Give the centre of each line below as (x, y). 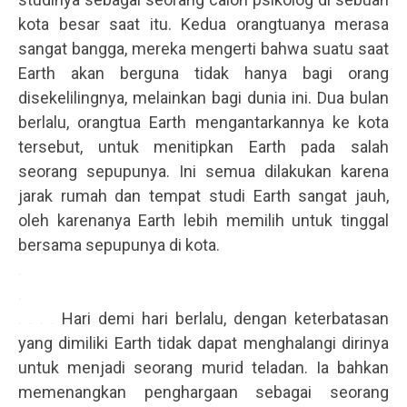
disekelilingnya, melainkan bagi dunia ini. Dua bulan (203, 98)
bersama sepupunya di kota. (119, 245)
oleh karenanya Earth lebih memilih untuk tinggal (203, 221)
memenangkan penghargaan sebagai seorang (203, 392)
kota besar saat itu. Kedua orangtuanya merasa (203, 25)
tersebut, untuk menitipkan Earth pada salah (203, 147)
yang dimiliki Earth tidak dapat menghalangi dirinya (203, 343)
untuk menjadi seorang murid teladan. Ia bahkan (203, 368)
